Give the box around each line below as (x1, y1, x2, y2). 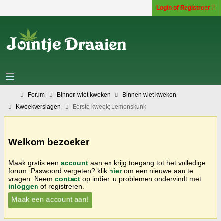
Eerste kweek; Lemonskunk (73, 103, 146, 110)
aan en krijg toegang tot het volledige (88, 158, 206, 167)
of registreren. (38, 182, 84, 190)
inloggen (8, 182, 38, 190)
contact (55, 174, 80, 183)
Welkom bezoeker (8, 136, 89, 147)
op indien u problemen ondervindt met (80, 174, 201, 183)
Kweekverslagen (16, 103, 61, 110)
